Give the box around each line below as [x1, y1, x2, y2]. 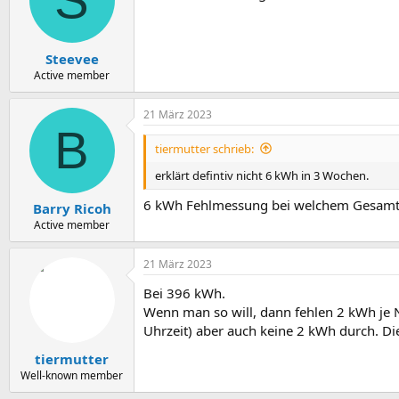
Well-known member [20, 367, 123, 383]
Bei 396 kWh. [143, 284, 225, 302]
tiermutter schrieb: [155, 140, 254, 157]
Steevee [45, 49, 99, 68]
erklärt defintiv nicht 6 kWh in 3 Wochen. [155, 167, 369, 183]
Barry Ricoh [32, 199, 111, 217]
